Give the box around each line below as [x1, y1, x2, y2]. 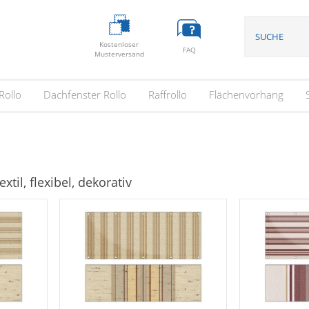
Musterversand [94, 48, 144, 59]
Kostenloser [99, 39, 139, 49]
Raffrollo [148, 87, 187, 101]
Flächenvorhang [208, 87, 283, 101]
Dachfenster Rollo [43, 87, 126, 101]
